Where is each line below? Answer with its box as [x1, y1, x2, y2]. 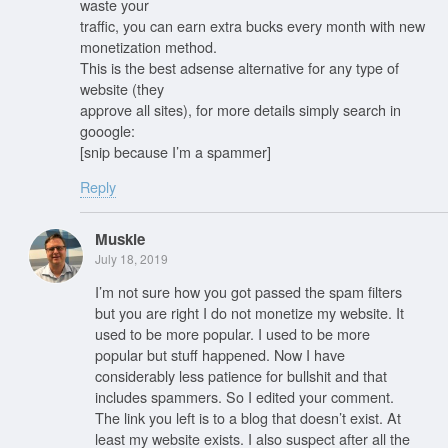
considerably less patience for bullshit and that [95, 365, 387, 386]
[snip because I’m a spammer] [80, 140, 271, 162]
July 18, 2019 [95, 249, 168, 267]
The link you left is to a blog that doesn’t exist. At [95, 407, 401, 428]
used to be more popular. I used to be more [95, 323, 370, 344]
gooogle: [80, 119, 135, 141]
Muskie [95, 227, 145, 250]
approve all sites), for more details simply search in [80, 98, 401, 120]
